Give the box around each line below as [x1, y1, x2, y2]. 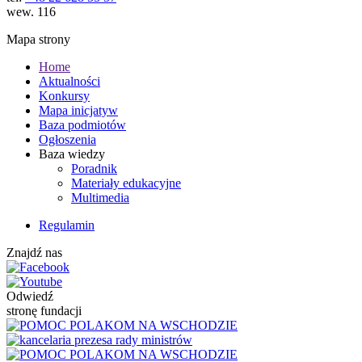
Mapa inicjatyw [39, 103, 118, 118]
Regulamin [39, 218, 95, 233]
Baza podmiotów [39, 118, 126, 133]
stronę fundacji [6, 304, 82, 318]
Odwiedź [6, 289, 53, 304]
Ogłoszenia [39, 133, 96, 147]
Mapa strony [6, 32, 70, 47]
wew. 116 [6, 5, 56, 19]
